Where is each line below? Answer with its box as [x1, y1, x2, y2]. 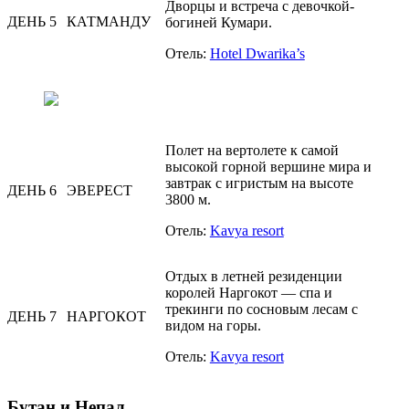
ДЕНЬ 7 [7, 309, 57, 325]
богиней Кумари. [164, 15, 272, 31]
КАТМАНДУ [66, 14, 151, 30]
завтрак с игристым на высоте [164, 175, 353, 192]
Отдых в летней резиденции [164, 268, 342, 285]
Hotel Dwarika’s [209, 46, 305, 62]
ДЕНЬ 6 [7, 183, 57, 199]
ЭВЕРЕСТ [66, 183, 132, 199]
